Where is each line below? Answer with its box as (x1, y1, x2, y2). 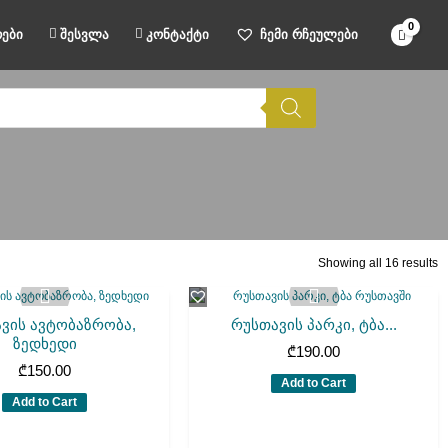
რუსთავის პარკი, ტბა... (230, 316, 397, 334)
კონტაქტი (146, 27, 210, 42)
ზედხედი (12, 335, 77, 353)
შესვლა (60, 27, 110, 42)
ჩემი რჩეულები (260, 27, 359, 42)
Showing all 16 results (318, 256, 438, 271)
